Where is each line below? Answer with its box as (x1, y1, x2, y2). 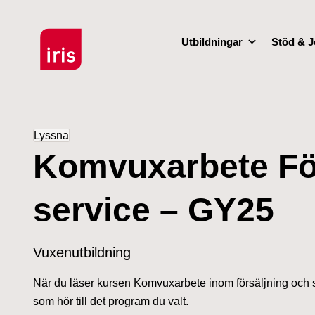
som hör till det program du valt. (33, 295, 188, 307)
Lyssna (34, 129, 69, 141)
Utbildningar (181, 36, 243, 48)
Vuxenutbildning (33, 245, 131, 260)
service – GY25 (33, 191, 274, 229)
